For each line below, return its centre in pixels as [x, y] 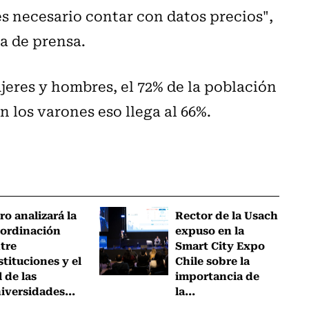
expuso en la [209, 229]
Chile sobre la [212, 260]
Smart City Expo [220, 245]
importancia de [217, 275]
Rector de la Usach [226, 214]
